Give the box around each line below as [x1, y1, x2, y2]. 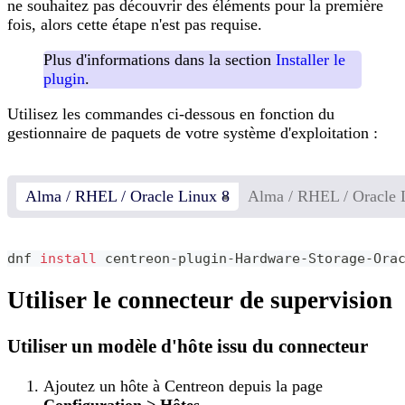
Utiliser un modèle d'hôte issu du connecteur [7, 334, 368, 357]
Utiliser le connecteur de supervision [7, 287, 392, 315]
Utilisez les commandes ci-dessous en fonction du [7, 104, 334, 123]
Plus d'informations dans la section [43, 50, 276, 69]
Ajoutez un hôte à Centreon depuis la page [43, 376, 323, 395]
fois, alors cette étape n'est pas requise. [7, 14, 262, 33]
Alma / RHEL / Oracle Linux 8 [25, 186, 230, 205]
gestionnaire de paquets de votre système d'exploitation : [7, 123, 378, 142]
